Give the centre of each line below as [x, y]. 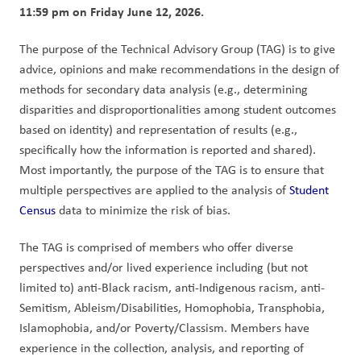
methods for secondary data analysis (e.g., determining [164, 89]
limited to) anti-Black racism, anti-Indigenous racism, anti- [172, 287]
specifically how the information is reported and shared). [169, 149]
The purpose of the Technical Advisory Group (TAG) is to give [177, 49]
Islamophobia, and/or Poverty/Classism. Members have [164, 328]
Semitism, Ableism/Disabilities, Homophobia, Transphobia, [172, 307]
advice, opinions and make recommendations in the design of [179, 69]
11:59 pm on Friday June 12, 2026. [112, 11]
